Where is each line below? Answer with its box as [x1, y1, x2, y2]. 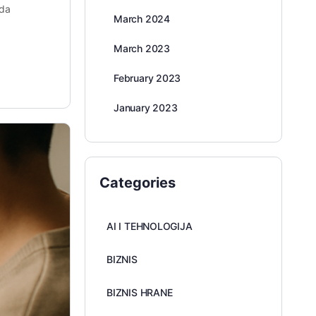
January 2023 [114, 102, 178, 114]
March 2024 [114, 13, 170, 25]
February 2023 [114, 72, 181, 84]
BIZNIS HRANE [107, 286, 173, 298]
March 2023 [114, 42, 170, 54]
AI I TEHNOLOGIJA [107, 220, 193, 232]
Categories [99, 174, 176, 191]
